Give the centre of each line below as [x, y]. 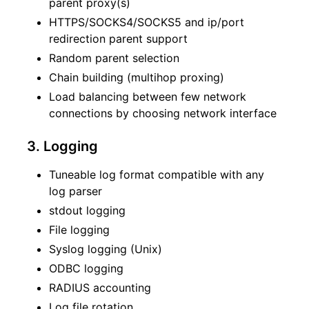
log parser [76, 191]
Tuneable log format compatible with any [157, 175]
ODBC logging [86, 269]
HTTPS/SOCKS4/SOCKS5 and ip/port [147, 22]
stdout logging [87, 211]
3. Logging [62, 147]
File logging [79, 230]
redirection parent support [118, 39]
